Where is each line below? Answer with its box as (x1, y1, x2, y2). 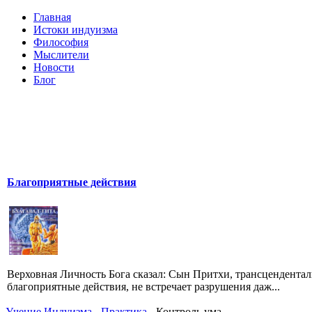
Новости (33, 61, 75, 73)
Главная (33, 11, 71, 23)
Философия (33, 36, 88, 48)
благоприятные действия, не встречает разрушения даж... (7, 280, 280, 292)
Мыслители (33, 49, 89, 61)
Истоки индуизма (33, 24, 118, 36)
